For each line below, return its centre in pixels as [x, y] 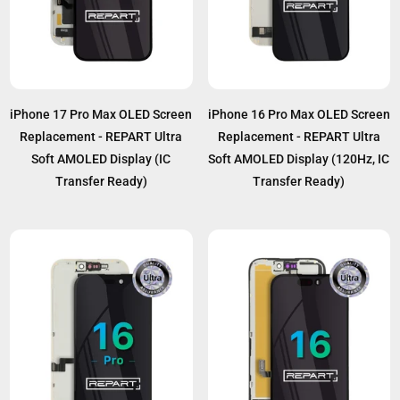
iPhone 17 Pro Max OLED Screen [101, 114]
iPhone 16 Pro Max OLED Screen [299, 114]
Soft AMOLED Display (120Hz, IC [299, 158]
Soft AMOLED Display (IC [101, 158]
